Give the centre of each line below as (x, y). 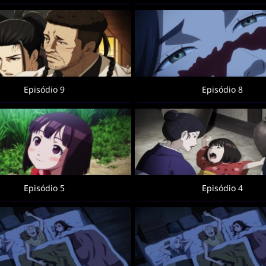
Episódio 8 (222, 89)
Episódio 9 (44, 89)
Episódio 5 (44, 188)
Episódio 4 (222, 188)
